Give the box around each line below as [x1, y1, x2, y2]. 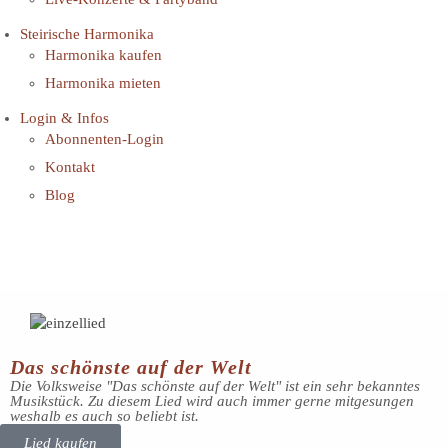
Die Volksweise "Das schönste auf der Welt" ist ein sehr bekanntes [10, 378, 420, 395]
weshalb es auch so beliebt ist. [10, 408, 199, 425]
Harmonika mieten [45, 75, 161, 92]
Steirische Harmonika [20, 26, 158, 43]
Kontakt [45, 159, 95, 176]
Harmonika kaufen [45, 47, 162, 64]
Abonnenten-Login [45, 131, 164, 148]
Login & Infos [20, 110, 113, 127]
